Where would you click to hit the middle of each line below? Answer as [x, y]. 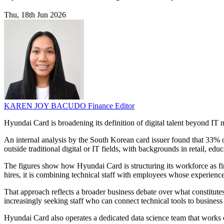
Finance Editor [111, 106]
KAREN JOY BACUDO [46, 106]
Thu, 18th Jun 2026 [35, 15]
